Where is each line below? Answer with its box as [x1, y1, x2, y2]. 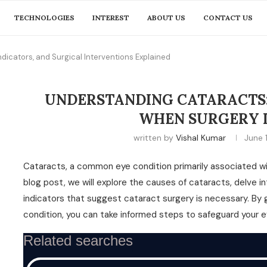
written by [133, 132, 176, 143]
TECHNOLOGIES [14, 13, 74, 22]
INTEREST [92, 13, 129, 22]
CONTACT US [203, 13, 253, 22]
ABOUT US [147, 13, 185, 22]
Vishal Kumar [176, 132, 226, 143]
